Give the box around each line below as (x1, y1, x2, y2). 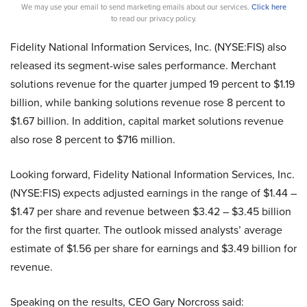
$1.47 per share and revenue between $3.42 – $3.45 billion (10, 204, 291, 219)
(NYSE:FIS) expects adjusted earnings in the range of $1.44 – (10, 185, 297, 201)
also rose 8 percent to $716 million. (10, 132, 175, 147)
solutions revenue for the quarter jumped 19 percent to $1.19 (10, 76, 295, 92)
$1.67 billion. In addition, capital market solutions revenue (10, 113, 284, 129)
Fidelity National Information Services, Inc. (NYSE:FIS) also (10, 39, 286, 55)
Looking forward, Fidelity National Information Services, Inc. (10, 167, 295, 182)
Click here (251, 1, 286, 12)
